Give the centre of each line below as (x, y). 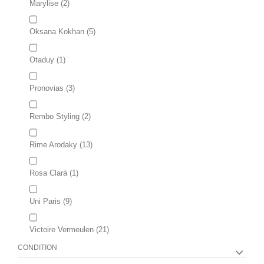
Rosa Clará (48, 173)
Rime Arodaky (53, 145)
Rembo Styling (55, 116)
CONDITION (37, 247)
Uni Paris (45, 201)
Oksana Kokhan (57, 32)
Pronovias (47, 88)
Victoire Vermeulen (62, 230)
